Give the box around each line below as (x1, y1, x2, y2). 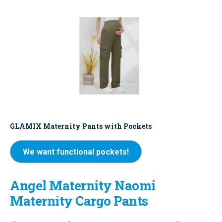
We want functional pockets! (23, 147, 129, 157)
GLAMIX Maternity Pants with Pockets (10, 121, 152, 131)
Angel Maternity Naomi (10, 177, 156, 194)
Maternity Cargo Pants (10, 192, 148, 210)
